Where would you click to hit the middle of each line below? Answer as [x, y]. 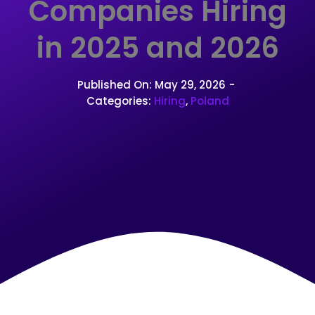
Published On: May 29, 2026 [151, 85]
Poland [210, 101]
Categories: [120, 101]
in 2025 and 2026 [157, 48]
